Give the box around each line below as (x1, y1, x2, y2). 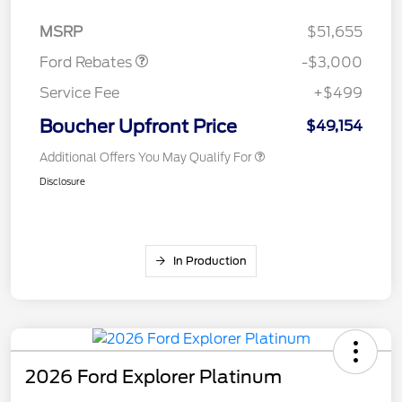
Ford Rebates (39, 54, 135, 72)
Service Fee (39, 84, 119, 102)
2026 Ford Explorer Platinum (25, 366, 282, 389)
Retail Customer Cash (59, 6, 178, 21)
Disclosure (39, 176, 85, 188)
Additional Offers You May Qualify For (39, 151, 252, 165)
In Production (173, 254, 247, 268)
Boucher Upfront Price (39, 116, 237, 138)
